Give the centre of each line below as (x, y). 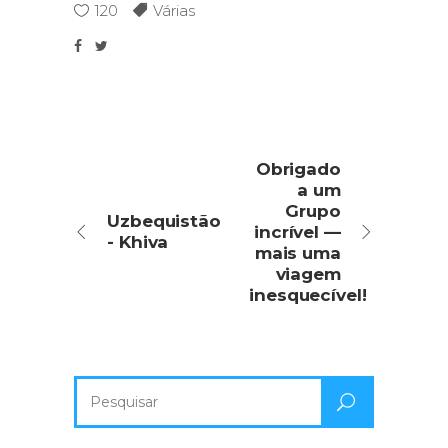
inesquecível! (308, 294)
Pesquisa (106, 387)
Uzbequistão (164, 220)
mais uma (297, 252)
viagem (308, 273)
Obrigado (298, 168)
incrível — (297, 231)
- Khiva (138, 241)
